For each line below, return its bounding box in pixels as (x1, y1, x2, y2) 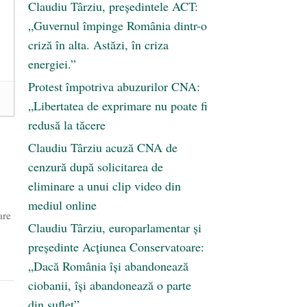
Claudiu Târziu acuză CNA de (28, 139, 177, 156)
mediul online (28, 197, 97, 214)
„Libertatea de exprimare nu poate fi (28, 97, 208, 114)
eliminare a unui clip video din (28, 177, 181, 195)
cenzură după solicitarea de (28, 158, 163, 175)
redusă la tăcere (28, 116, 106, 134)
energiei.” (28, 56, 76, 73)
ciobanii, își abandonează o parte (28, 277, 191, 294)
